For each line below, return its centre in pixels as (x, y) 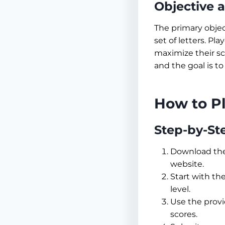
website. (187, 164)
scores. (184, 214)
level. (180, 189)
